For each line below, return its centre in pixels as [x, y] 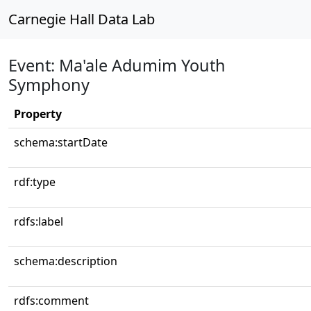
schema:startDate [61, 142]
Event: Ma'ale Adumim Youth [117, 65]
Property [38, 114]
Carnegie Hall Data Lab [82, 19]
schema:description [66, 261]
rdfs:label [39, 221]
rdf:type [35, 182]
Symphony [49, 85]
